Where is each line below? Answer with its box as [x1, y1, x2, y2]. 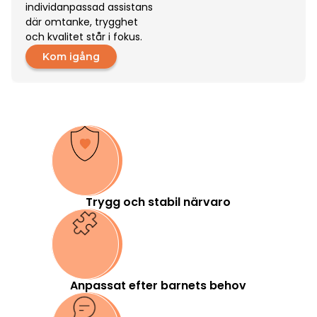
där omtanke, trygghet [25, 15, 138, 29]
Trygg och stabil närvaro [86, 194, 231, 210]
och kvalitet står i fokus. [25, 30, 142, 44]
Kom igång [42, 50, 100, 63]
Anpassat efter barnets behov [70, 277, 247, 294]
